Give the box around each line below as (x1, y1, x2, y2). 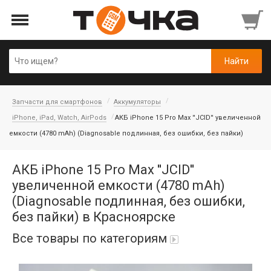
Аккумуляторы (114, 98, 161, 106)
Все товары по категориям (12, 231, 167, 246)
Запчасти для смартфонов (12, 98, 102, 106)
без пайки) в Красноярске (12, 209, 175, 224)
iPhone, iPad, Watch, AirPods (12, 114, 106, 122)
